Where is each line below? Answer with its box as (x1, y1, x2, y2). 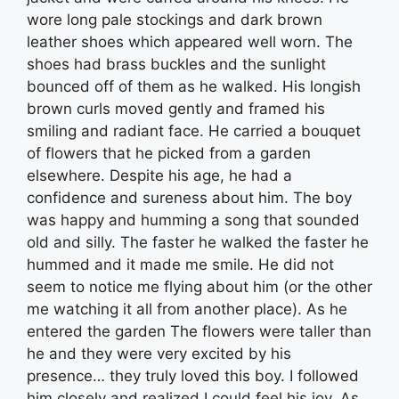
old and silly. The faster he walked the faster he (27, 232, 369, 251)
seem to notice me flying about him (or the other (27, 277, 372, 296)
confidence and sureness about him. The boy (27, 188, 352, 207)
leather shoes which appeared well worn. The (27, 32, 353, 51)
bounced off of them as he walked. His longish (27, 77, 361, 95)
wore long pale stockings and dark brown (27, 10, 322, 28)
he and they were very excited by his (27, 344, 291, 362)
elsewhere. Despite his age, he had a (27, 166, 292, 184)
